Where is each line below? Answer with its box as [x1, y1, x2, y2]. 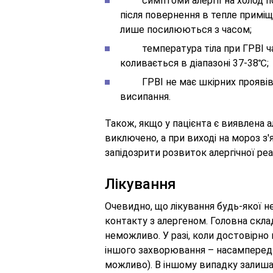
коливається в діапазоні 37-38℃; [120, 57, 269, 69]
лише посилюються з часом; [120, 24, 252, 35]
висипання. [120, 91, 171, 102]
